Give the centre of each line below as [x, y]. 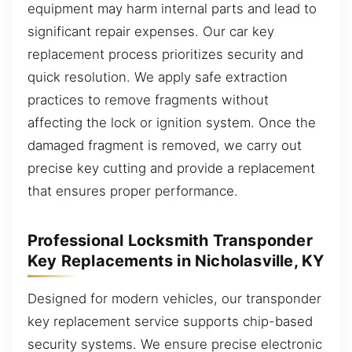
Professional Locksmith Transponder [170, 240]
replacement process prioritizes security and [165, 54]
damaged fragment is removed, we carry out [165, 145]
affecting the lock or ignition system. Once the [172, 122]
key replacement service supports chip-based [170, 321]
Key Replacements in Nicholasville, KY [176, 260]
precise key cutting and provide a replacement [171, 168]
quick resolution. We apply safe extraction [158, 77]
